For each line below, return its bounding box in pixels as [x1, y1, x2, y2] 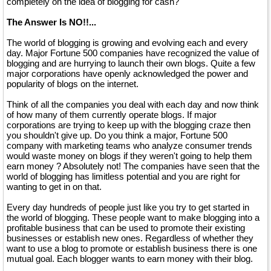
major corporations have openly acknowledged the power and [7, 68, 248, 79]
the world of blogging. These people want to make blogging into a [7, 212, 260, 223]
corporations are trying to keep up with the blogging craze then [7, 120, 250, 130]
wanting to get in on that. [7, 181, 102, 192]
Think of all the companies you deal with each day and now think [7, 99, 259, 109]
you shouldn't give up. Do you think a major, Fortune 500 [7, 130, 227, 140]
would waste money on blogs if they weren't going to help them [7, 151, 252, 161]
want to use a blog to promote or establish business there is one [7, 243, 257, 253]
